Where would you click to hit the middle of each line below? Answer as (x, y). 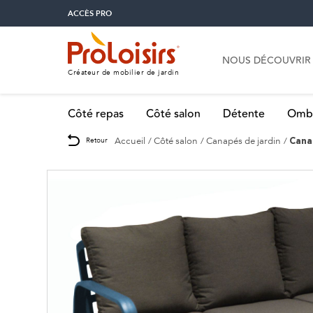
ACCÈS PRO (90, 14)
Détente (244, 114)
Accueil (130, 140)
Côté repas (96, 114)
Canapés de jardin (243, 140)
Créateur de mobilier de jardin (123, 73)
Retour (97, 140)
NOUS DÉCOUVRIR (267, 61)
